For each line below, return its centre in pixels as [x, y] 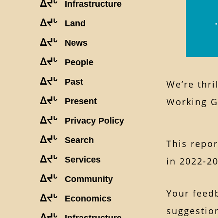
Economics [88, 198]
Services [83, 159]
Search [79, 140]
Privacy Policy [94, 120]
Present [81, 101]
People [79, 62]
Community [89, 179]
